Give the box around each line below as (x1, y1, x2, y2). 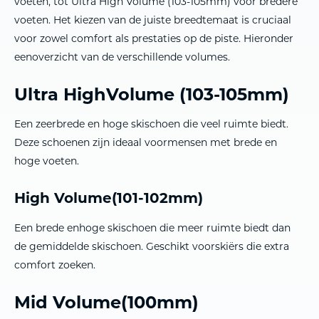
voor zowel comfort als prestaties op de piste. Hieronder (14, 31, 293, 45)
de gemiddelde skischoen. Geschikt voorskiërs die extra (14, 239, 289, 253)
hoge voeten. (14, 154, 79, 167)
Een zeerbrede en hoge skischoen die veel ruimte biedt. (14, 117, 288, 130)
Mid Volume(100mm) (14, 290, 199, 313)
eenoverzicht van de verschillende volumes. (14, 50, 230, 63)
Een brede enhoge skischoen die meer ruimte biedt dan (14, 221, 291, 234)
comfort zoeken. (14, 258, 95, 271)
